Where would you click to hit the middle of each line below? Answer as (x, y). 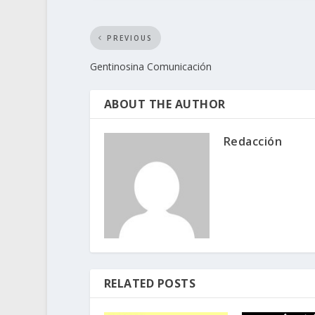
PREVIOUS (129, 38)
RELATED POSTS (150, 283)
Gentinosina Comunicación (150, 66)
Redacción (253, 141)
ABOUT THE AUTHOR (165, 104)
